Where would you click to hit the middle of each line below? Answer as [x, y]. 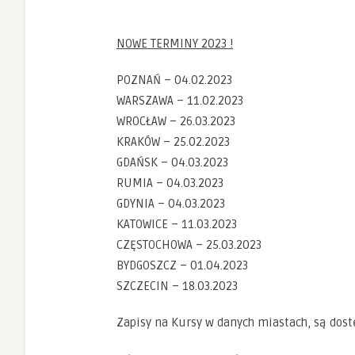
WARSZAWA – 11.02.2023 [180, 101]
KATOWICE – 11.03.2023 [177, 224]
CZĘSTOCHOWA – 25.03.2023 [189, 245]
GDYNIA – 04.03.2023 [171, 204]
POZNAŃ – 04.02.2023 [174, 80]
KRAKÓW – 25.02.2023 [173, 142]
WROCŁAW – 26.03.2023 [176, 121]
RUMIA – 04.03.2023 [170, 183]
